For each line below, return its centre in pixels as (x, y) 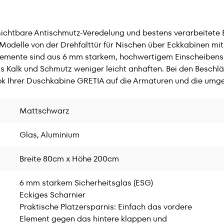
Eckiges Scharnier (52, 195)
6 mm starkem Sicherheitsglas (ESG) (86, 183)
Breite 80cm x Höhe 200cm (69, 159)
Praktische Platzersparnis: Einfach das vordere (106, 207)
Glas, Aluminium (49, 135)
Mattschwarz (44, 111)
